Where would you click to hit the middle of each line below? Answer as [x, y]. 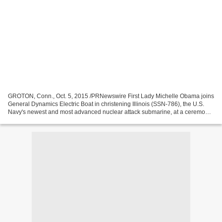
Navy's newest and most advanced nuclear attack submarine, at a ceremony [110, 112]
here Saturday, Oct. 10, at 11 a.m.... [55, 120]
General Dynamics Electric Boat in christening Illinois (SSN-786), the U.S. [106, 104]
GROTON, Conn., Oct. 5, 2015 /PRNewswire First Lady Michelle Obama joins [111, 96]
